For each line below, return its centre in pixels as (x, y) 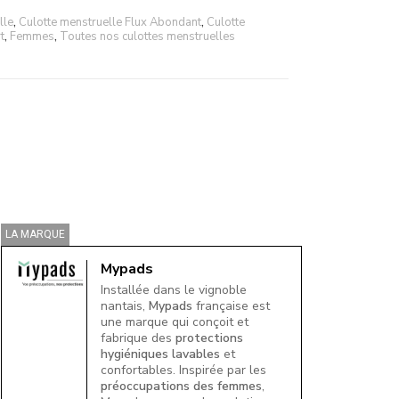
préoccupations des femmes (182, 386)
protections (210, 338)
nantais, (125, 305)
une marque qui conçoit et (175, 322)
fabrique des (138, 338)
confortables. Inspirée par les (184, 370)
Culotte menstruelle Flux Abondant (110, 22)
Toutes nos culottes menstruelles (147, 37)
